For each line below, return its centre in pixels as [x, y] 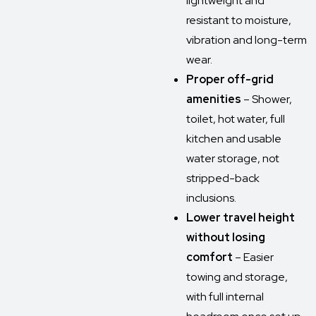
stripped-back [223, 178]
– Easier [254, 257]
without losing [226, 237]
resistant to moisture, [239, 20]
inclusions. [211, 198]
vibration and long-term [247, 40]
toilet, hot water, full [236, 119]
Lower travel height [241, 218]
